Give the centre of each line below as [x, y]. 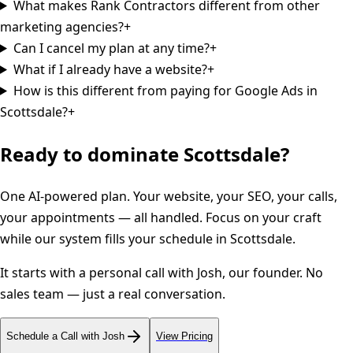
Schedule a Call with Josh [65, 336]
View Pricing [184, 336]
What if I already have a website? [110, 69]
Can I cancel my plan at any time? [111, 48]
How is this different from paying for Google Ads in [165, 90]
